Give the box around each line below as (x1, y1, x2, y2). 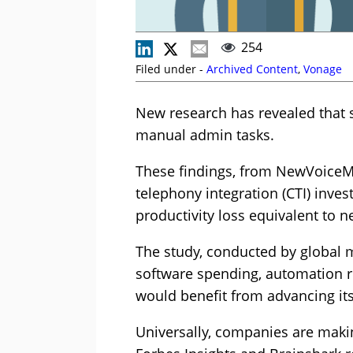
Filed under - (136, 61, 206, 77)
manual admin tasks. (136, 125, 274, 145)
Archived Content (206, 61, 298, 77)
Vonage (303, 61, 342, 77)
